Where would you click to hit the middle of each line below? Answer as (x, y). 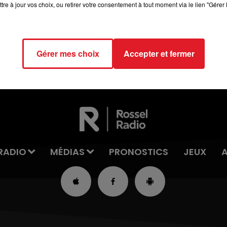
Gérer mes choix (68, 53)
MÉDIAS (68, 152)
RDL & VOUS (77, 27)
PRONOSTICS (139, 152)
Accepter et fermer (159, 53)
